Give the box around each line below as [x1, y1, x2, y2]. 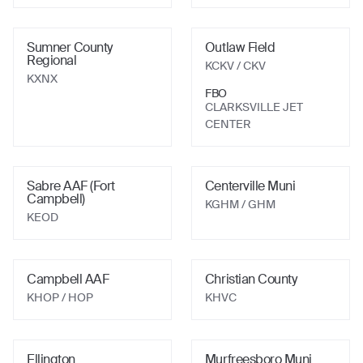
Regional [27, 52, 77, 69]
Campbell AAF [27, 271, 109, 288]
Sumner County [27, 39, 113, 56]
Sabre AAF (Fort [27, 177, 115, 194]
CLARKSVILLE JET [204, 100, 303, 114]
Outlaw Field [204, 39, 275, 56]
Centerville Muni [204, 177, 296, 194]
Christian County [204, 271, 297, 288]
